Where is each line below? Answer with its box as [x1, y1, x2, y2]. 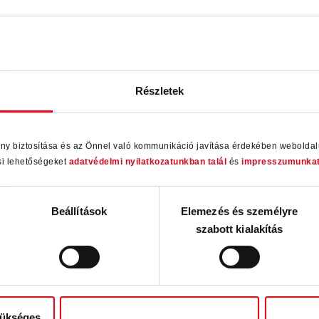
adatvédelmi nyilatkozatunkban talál [68, 157, 226, 167]
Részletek [135, 84, 184, 97]
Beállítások [51, 205, 108, 218]
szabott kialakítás [195, 223, 283, 236]
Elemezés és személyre [180, 205, 298, 218]
